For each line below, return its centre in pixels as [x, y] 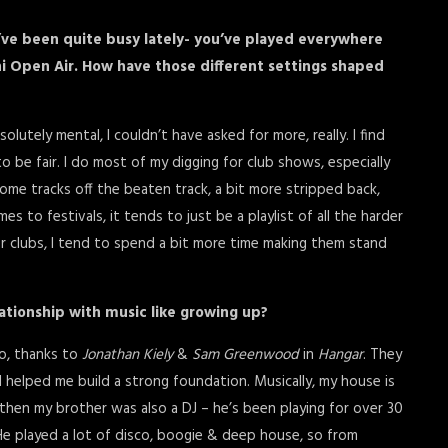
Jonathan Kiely [127, 355]
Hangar [340, 355]
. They [382, 355]
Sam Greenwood [245, 355]
